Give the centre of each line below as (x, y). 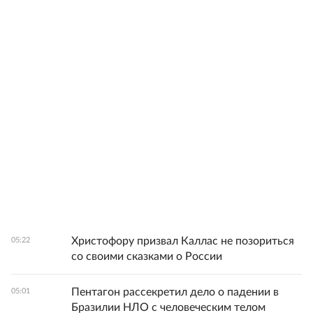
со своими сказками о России (147, 256)
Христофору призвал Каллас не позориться (183, 241)
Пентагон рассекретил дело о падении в (175, 292)
